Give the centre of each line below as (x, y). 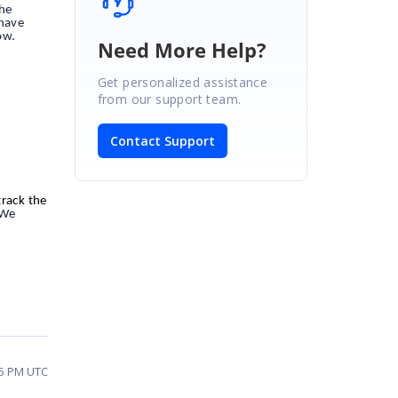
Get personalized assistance (183, 82)
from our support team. (169, 99)
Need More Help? (182, 49)
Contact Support (162, 140)
